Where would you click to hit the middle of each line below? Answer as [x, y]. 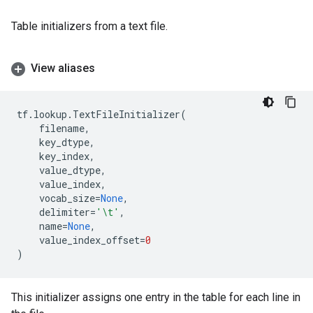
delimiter [65, 212]
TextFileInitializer [126, 114]
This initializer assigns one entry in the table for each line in [156, 297]
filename [62, 128]
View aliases [63, 68]
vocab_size [67, 198]
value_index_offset [89, 240]
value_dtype [70, 170]
